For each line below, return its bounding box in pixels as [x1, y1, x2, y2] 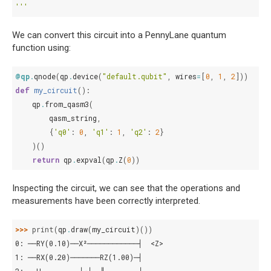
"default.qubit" [102, 71, 167, 82]
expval [76, 155, 102, 165]
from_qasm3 [45, 99, 89, 109]
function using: [12, 42, 71, 54]
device [73, 71, 98, 82]
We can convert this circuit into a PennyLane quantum [12, 30, 226, 41]
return [32, 155, 59, 165]
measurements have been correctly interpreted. [12, 195, 200, 207]
